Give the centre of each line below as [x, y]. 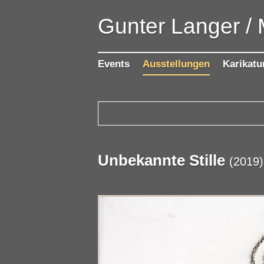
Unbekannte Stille [162, 161]
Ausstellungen [176, 64]
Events [114, 64]
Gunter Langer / [175, 26]
